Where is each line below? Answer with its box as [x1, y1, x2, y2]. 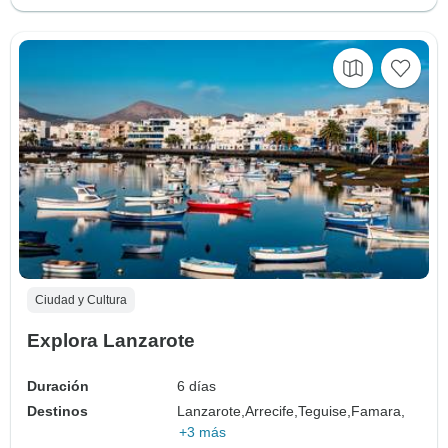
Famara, [351, 402, 406, 419]
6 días [177, 377, 217, 394]
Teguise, [298, 402, 352, 419]
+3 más [179, 423, 227, 440]
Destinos [27, 402, 88, 419]
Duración [27, 377, 89, 394]
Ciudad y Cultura [35, 292, 127, 307]
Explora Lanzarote [27, 329, 195, 351]
